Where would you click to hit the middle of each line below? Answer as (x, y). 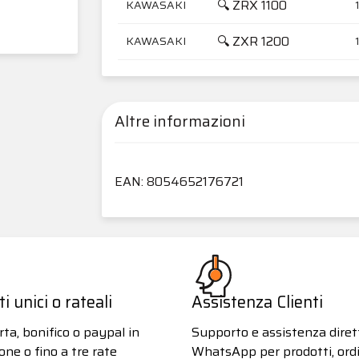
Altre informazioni (180, 121)
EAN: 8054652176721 (179, 181)
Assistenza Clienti (257, 302)
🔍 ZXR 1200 (253, 41)
